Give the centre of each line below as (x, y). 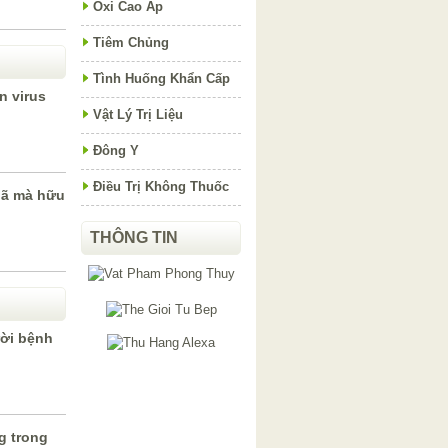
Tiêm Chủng (131, 42)
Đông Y (116, 150)
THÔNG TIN (134, 237)
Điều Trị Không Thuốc (161, 186)
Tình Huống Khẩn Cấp (161, 78)
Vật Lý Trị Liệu (138, 114)
